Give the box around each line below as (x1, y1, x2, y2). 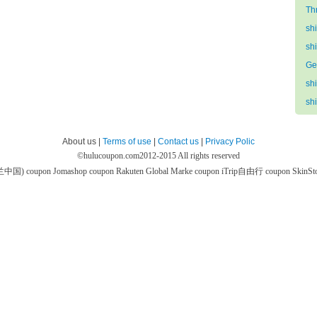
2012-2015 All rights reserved (139, 151, 240, 161)
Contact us (158, 137, 199, 146)
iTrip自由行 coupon (221, 166, 292, 176)
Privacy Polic (205, 137, 255, 146)
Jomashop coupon (53, 166, 116, 176)
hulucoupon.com (83, 151, 139, 161)
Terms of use (103, 137, 151, 146)
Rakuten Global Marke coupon (116, 166, 221, 176)
